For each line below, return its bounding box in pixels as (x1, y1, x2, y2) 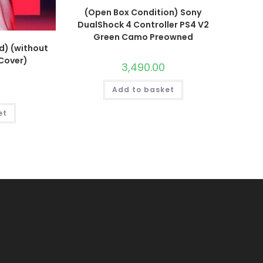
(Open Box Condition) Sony (85, 6, 202, 18)
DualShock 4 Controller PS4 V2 (77, 18, 209, 31)
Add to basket (112, 84, 174, 95)
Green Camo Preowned (93, 31, 193, 43)
